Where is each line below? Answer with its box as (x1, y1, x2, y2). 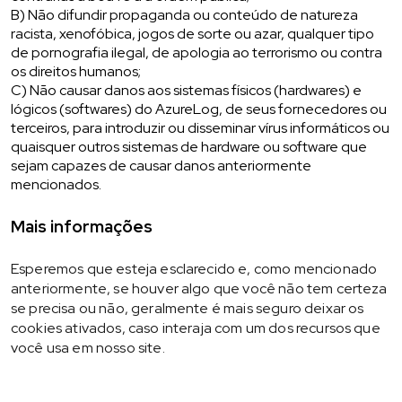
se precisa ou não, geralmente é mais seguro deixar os (11, 299, 364, 318)
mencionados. (11, 175, 101, 194)
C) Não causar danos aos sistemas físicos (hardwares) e (11, 81, 362, 100)
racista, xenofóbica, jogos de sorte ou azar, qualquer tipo (11, 24, 374, 43)
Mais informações (11, 215, 153, 238)
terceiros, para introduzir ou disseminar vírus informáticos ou (11, 118, 389, 137)
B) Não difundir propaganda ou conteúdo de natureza (11, 5, 358, 24)
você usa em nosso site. (11, 338, 165, 357)
